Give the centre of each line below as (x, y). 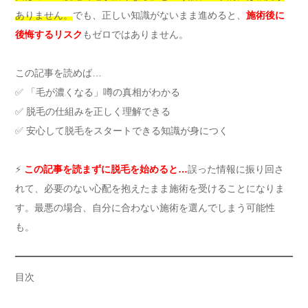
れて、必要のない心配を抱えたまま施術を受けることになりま (150, 188)
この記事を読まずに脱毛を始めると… (106, 169)
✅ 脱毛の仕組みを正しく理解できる (93, 111)
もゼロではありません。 (135, 34)
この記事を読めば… (58, 73)
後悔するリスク (49, 34)
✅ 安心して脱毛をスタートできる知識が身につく (122, 130)
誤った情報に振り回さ (236, 169)
